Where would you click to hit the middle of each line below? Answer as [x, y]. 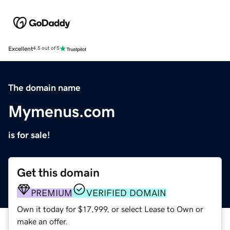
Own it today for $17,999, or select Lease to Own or [110, 209]
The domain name [44, 88]
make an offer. [42, 221]
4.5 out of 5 [46, 49]
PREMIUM [52, 193]
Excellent [21, 49]
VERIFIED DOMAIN [126, 193]
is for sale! [29, 135]
